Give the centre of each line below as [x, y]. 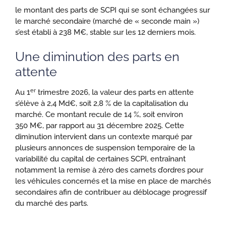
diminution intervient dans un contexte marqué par [104, 137]
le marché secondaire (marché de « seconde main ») [107, 21]
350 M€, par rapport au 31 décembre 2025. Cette [100, 126]
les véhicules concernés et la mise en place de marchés [113, 181]
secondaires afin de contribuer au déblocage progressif [111, 192]
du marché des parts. [52, 204]
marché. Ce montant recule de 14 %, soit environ [99, 115]
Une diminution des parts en [97, 57]
